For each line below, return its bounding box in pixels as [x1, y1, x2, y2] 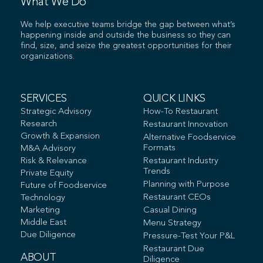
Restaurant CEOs [143, 193, 211, 203]
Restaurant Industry [143, 157, 218, 166]
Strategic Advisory [21, 107, 92, 117]
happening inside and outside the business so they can [21, 31, 231, 40]
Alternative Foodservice [143, 133, 236, 143]
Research [21, 120, 57, 129]
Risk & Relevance [21, 157, 87, 166]
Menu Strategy [143, 219, 201, 228]
